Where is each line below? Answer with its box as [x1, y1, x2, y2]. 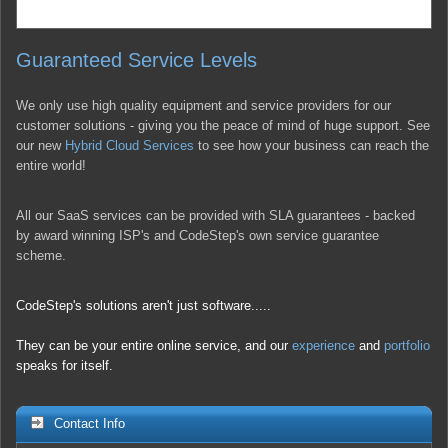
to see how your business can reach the [194, 137, 429, 153]
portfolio [384, 337, 430, 353]
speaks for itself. [16, 357, 113, 373]
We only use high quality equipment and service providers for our [16, 97, 391, 113]
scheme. [16, 247, 66, 263]
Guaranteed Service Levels [16, 48, 257, 71]
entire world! [16, 157, 86, 173]
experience [292, 337, 355, 353]
